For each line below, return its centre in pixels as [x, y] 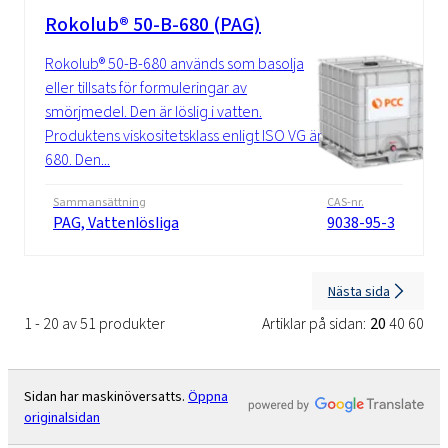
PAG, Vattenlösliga [116, 223]
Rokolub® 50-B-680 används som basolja [174, 64]
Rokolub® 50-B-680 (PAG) [153, 25]
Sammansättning [99, 202]
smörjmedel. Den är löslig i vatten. [153, 112]
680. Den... [77, 160]
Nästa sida [358, 291]
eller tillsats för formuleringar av [146, 88]
